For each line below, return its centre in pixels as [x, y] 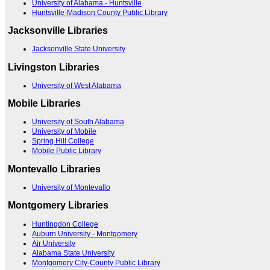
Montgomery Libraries [58, 206]
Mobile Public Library [67, 151]
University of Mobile [64, 132]
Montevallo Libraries [54, 169]
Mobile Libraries [44, 104]
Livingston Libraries [54, 67]
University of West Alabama [77, 85]
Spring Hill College [63, 141]
